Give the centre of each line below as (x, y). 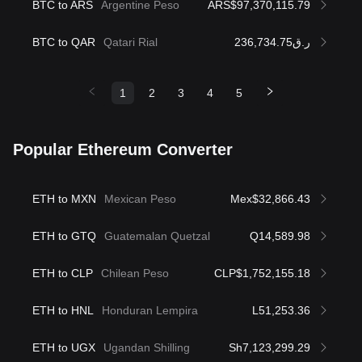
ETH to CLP (63, 273)
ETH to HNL (63, 310)
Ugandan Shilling (147, 347)
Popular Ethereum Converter (123, 149)
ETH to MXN (64, 198)
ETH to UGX (64, 347)
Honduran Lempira (150, 310)
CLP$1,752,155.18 (262, 273)
